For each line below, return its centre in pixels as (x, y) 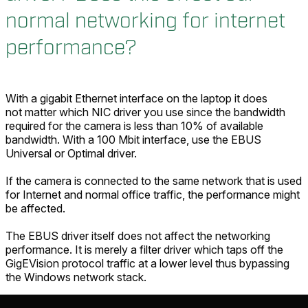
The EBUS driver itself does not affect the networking (138, 236)
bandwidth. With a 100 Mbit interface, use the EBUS (133, 140)
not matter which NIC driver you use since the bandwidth (145, 112)
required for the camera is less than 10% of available (134, 126)
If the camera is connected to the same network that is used (154, 181)
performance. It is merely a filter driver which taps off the (144, 250)
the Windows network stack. (83, 277)
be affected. (35, 208)
